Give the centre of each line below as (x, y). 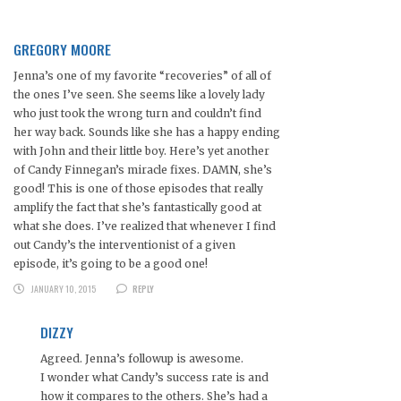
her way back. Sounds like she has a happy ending (147, 132)
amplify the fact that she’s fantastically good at (137, 208)
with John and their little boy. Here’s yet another (141, 151)
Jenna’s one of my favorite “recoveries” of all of (142, 76)
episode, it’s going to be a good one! (111, 264)
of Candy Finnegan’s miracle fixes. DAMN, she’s (143, 170)
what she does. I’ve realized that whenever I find (145, 226)
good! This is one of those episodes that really (138, 189)
